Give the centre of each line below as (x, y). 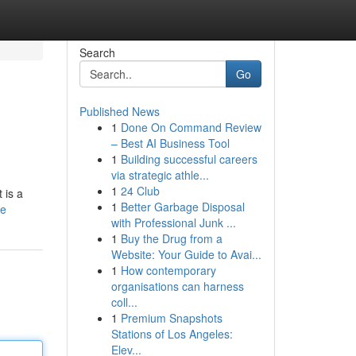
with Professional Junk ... (173, 222)
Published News (119, 111)
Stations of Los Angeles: (172, 334)
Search (97, 52)
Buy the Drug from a (171, 238)
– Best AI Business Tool (170, 143)
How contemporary (168, 270)
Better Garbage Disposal (182, 207)
